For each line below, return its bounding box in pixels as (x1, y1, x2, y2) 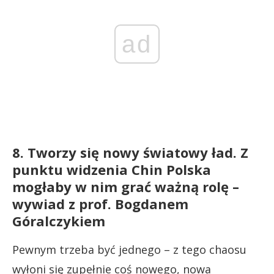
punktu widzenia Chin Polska (12, 160, 211, 179)
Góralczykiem (12, 211, 105, 230)
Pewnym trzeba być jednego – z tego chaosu (12, 242, 246, 257)
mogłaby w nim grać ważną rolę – (12, 177, 239, 196)
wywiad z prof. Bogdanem (12, 194, 188, 213)
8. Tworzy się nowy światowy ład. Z (12, 143, 248, 161)
